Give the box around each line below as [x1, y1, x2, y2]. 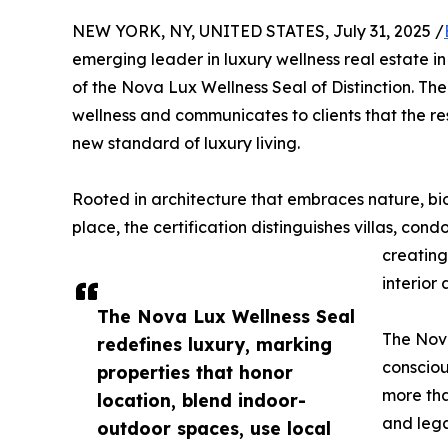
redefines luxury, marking [97, 332, 332, 355]
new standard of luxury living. [72, 132, 300, 153]
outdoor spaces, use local [97, 416, 331, 439]
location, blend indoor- [97, 388, 306, 411]
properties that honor [97, 360, 293, 383]
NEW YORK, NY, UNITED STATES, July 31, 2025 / [72, 20, 444, 41]
